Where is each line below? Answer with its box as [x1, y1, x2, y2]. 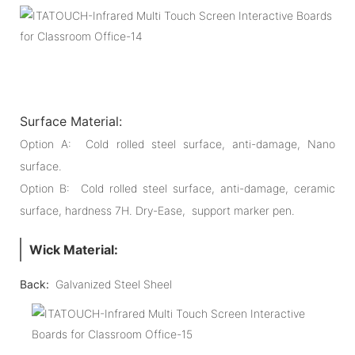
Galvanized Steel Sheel [49, 277, 239, 292]
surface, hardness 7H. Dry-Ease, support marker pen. [20, 204, 295, 218]
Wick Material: [29, 242, 118, 258]
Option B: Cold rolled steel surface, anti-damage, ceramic [20, 181, 335, 196]
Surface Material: [20, 113, 126, 130]
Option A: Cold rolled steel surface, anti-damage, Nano [20, 137, 335, 151]
